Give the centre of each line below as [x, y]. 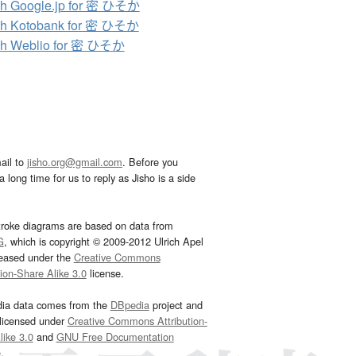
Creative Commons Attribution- [137, 320]
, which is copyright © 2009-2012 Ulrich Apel [103, 241]
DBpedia [130, 304]
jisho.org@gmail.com [75, 161]
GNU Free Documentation [115, 336]
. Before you [150, 161]
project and [176, 304]
